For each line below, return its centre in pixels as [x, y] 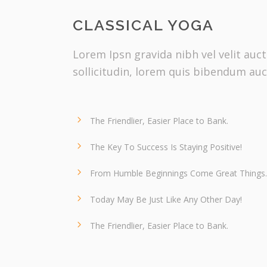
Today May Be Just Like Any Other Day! [166, 199]
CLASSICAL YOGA [143, 25]
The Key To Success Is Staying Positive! [166, 147]
